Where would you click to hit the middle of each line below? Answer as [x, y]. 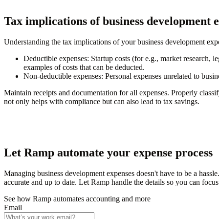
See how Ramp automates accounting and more [77, 198]
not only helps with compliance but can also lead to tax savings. [102, 102]
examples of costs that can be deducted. [84, 67]
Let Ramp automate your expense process [108, 152]
